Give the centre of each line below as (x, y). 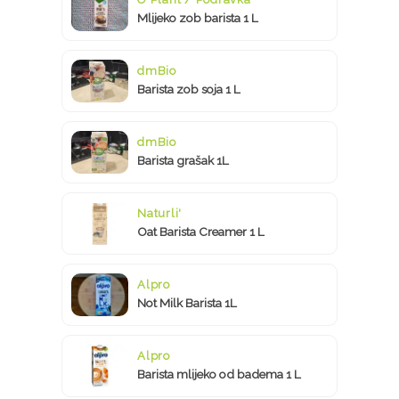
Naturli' (159, 213)
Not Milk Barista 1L (187, 302)
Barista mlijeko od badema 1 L (219, 374)
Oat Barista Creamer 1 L (201, 231)
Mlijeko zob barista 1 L (198, 17)
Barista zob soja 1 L (189, 89)
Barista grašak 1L (183, 160)
